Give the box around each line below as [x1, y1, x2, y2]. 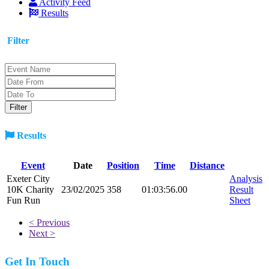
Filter [5, 35, 29, 46]
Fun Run [7, 195, 40, 205]
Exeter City [7, 173, 50, 184]
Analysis [229, 173, 262, 184]
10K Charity [7, 184, 54, 195]
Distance [190, 160, 225, 171]
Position [107, 160, 139, 171]
